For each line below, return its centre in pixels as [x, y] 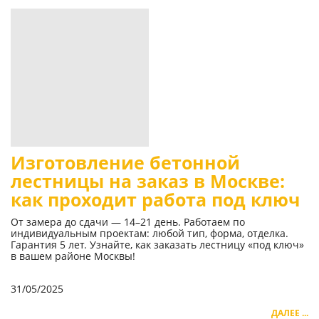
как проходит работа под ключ [155, 200]
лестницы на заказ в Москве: [148, 182]
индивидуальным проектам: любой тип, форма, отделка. [150, 234]
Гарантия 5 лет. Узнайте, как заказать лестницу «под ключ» [157, 245]
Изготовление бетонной [125, 163]
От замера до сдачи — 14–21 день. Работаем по [128, 222]
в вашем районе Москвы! [73, 256]
